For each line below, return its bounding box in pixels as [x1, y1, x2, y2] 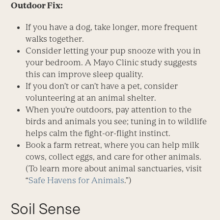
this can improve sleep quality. [26, 69, 144, 79]
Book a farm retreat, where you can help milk [26, 139, 199, 150]
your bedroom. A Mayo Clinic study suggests [26, 57, 197, 67]
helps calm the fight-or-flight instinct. [26, 128, 171, 138]
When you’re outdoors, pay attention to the [26, 104, 192, 114]
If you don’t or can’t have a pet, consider [26, 81, 178, 91]
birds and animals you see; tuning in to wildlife [26, 116, 207, 126]
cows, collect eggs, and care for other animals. [26, 151, 202, 162]
